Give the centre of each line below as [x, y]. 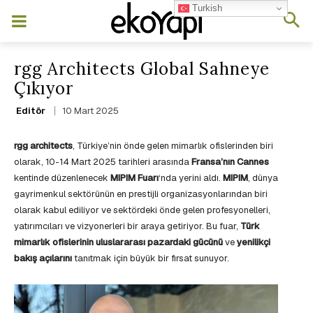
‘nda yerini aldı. [191, 178]
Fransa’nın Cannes [230, 162]
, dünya [263, 178]
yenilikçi [254, 242]
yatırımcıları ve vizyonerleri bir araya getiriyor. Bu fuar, [127, 226]
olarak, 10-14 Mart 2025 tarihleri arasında [103, 162]
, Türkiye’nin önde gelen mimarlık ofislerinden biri [173, 146]
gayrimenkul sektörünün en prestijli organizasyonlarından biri [141, 194]
